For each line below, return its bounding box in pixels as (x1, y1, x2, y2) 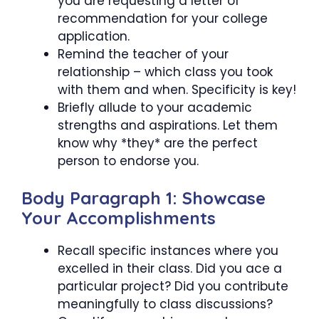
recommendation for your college (58, 9, 268, 27)
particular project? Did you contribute (58, 278, 288, 296)
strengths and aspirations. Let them (58, 116, 278, 134)
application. (58, 27, 130, 45)
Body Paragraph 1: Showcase (21, 187, 266, 209)
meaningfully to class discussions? (58, 296, 273, 313)
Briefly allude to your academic (58, 98, 252, 116)
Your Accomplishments (21, 207, 216, 229)
